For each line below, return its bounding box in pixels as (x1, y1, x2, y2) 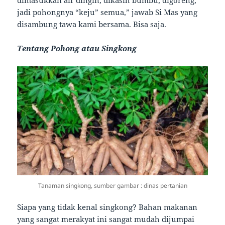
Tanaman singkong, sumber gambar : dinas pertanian (38, 181, 187, 190)
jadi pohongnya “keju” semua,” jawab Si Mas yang (17, 7, 198, 18)
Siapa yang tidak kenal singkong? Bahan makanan (17, 201, 198, 212)
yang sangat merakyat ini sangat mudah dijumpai (17, 213, 195, 224)
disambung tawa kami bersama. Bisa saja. (17, 19, 169, 30)
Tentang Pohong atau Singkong (17, 43, 137, 54)
